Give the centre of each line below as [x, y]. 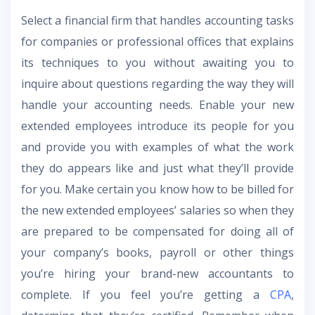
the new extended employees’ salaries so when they [157, 210]
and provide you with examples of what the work [157, 147]
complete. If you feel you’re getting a [146, 294]
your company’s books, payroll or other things [157, 252]
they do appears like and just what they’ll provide [157, 168]
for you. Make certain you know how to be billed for [157, 189]
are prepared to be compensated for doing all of [157, 231]
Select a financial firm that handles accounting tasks [157, 20]
